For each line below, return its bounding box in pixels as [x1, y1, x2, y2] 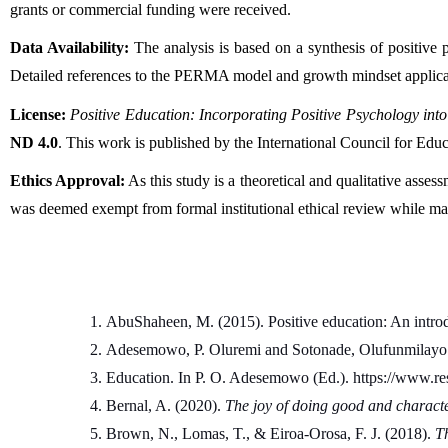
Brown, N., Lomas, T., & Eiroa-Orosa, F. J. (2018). [105, 425, 435, 443]
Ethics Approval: [10, 172, 126, 190]
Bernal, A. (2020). [105, 397, 225, 415]
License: [10, 105, 66, 123]
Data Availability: [10, 39, 129, 57]
